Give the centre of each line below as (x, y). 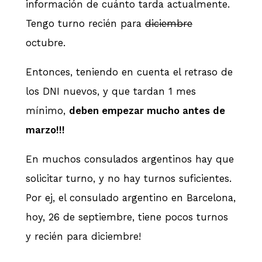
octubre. (47, 43)
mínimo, (47, 111)
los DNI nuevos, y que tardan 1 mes (111, 92)
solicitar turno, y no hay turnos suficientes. (129, 178)
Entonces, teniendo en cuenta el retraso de (129, 72)
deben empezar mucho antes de (147, 111)
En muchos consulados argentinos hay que (130, 159)
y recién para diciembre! (83, 236)
